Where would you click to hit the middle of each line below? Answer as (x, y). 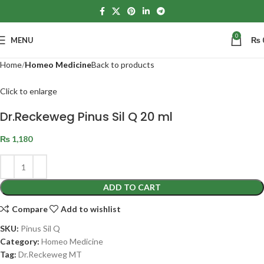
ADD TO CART (132, 187)
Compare (29, 209)
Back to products (123, 65)
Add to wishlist (91, 209)
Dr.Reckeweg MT (50, 255)
